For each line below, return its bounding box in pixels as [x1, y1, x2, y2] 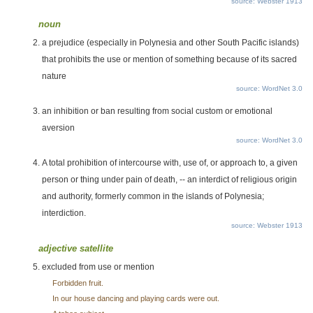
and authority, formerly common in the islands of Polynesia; [42, 191, 264, 201]
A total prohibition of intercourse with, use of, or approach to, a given [42, 158, 298, 168]
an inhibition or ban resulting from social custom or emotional [42, 106, 272, 116]
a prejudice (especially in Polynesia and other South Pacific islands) [42, 38, 299, 48]
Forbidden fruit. [52, 279, 103, 287]
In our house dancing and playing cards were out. [52, 294, 219, 303]
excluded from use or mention [42, 262, 154, 272]
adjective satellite [38, 243, 113, 254]
